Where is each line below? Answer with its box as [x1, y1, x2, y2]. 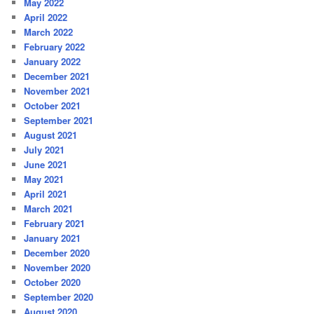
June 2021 [24, 158, 68, 172]
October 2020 [24, 275, 81, 289]
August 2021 [24, 128, 78, 142]
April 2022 [24, 11, 68, 25]
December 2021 [24, 69, 90, 83]
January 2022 [24, 55, 81, 69]
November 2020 [24, 261, 91, 275]
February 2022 [24, 40, 86, 54]
